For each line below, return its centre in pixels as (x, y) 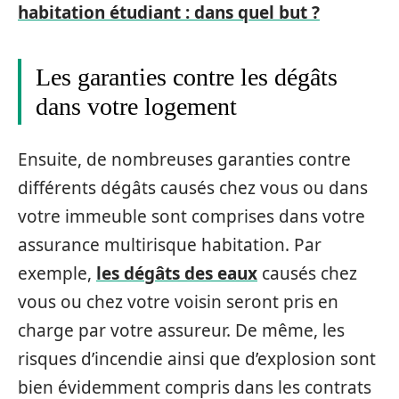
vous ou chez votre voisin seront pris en (178, 301)
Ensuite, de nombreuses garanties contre (184, 159)
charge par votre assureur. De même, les (181, 330)
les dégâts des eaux (177, 273)
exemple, (57, 273)
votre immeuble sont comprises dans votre (191, 216)
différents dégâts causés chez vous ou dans (193, 187)
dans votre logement (136, 107)
